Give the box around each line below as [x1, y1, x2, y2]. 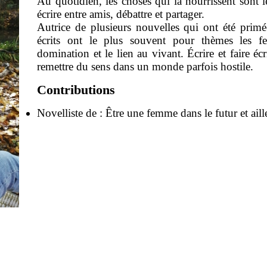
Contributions [37, 82, 115, 97]
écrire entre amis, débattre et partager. [37, 7, 204, 20]
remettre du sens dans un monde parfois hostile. [37, 60, 253, 73]
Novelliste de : [37, 106, 105, 119]
